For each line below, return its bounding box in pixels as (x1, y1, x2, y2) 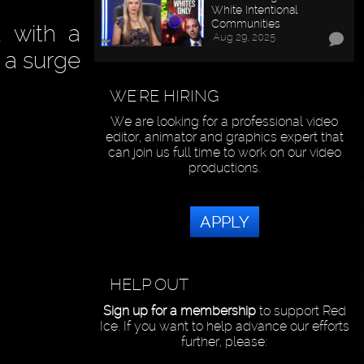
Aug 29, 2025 (213, 30, 276, 43)
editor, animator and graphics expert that (105, 129, 344, 145)
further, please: (181, 334, 268, 350)
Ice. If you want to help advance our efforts (99, 318, 349, 335)
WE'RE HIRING (110, 85, 220, 106)
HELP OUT (110, 275, 189, 295)
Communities (211, 15, 281, 30)
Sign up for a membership (102, 303, 256, 319)
